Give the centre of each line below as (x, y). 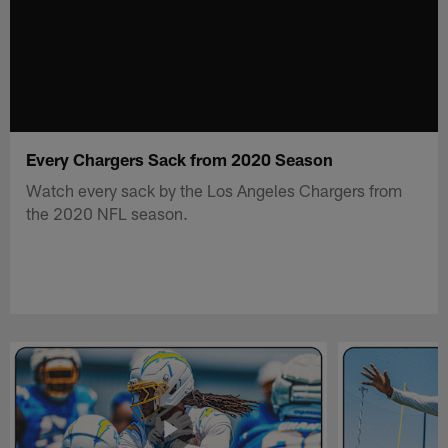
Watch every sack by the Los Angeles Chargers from (214, 189)
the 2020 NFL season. (107, 212)
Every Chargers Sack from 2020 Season (180, 158)
